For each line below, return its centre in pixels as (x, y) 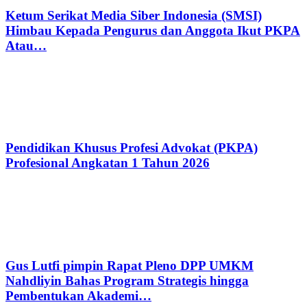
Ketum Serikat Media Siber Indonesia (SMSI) (134, 15)
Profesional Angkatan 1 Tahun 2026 (108, 163)
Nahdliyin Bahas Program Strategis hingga (127, 280)
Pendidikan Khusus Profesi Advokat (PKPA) (132, 148)
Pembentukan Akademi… (78, 295)
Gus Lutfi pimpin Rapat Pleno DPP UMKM (130, 265)
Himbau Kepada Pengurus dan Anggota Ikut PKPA (153, 30)
